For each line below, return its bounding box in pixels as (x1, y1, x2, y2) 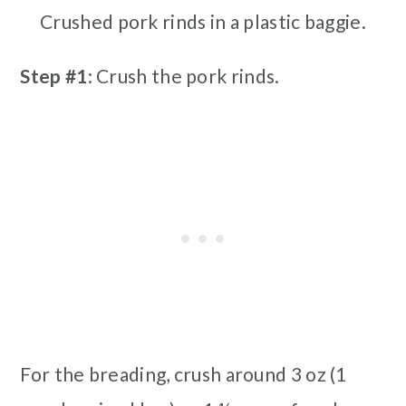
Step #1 (20, 64, 88, 88)
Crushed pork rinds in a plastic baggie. (40, 10, 366, 34)
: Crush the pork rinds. (87, 64, 280, 88)
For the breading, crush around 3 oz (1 (20, 362, 347, 386)
